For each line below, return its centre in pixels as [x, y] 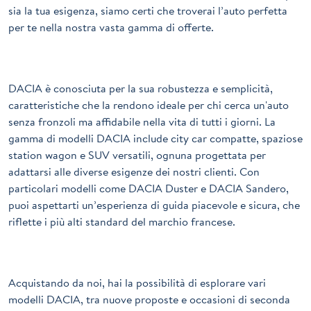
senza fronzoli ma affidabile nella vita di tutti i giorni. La [142, 122]
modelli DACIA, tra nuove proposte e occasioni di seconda [149, 300]
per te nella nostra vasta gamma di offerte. [111, 27]
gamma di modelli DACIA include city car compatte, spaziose [155, 138]
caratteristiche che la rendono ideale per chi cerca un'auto [149, 105]
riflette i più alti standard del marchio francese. [122, 222]
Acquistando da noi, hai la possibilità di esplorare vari [137, 283]
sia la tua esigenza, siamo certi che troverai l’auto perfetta [148, 11]
